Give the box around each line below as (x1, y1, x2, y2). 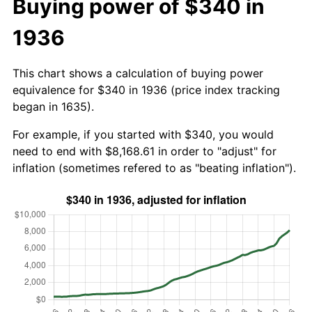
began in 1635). (13, 99, 94, 114)
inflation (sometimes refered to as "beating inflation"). (13, 160, 296, 175)
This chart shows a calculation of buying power (13, 65, 263, 80)
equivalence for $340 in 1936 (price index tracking (13, 82, 280, 97)
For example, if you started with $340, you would (13, 127, 274, 141)
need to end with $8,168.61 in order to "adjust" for (13, 143, 276, 158)
